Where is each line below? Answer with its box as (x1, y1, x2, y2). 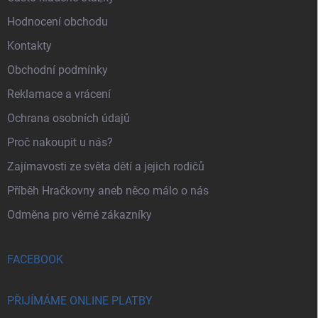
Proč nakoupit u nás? (7, 135, 113, 149)
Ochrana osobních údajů (7, 111, 130, 125)
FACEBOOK (7, 252, 63, 266)
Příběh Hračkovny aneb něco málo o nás (7, 183, 209, 197)
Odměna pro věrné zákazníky (7, 207, 152, 221)
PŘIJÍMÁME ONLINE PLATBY (7, 293, 153, 307)
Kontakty (7, 38, 52, 53)
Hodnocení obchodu (7, 14, 108, 28)
